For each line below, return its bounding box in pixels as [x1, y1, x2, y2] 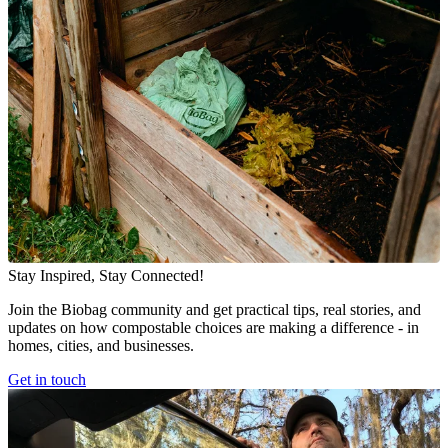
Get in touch [8, 371, 86, 389]
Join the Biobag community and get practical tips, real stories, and [8, 301, 421, 319]
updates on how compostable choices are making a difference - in [8, 319, 419, 337]
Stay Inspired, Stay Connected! [8, 267, 204, 285]
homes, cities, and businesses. [8, 337, 194, 355]
